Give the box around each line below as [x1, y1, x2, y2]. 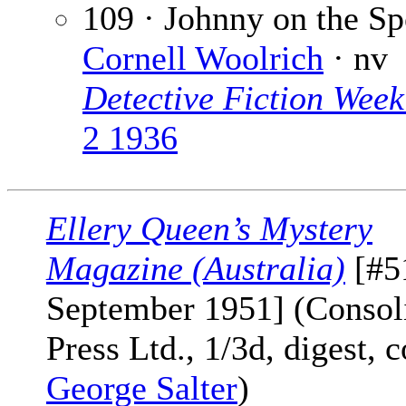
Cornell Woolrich [82, 39, 324, 78]
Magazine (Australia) [46, 249, 345, 288]
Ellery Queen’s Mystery [46, 209, 372, 248]
